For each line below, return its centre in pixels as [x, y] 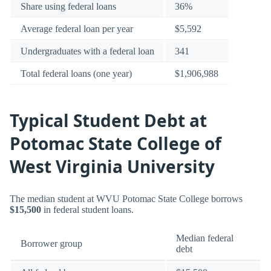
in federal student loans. [87, 210]
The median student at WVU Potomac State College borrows [126, 199]
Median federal [205, 238]
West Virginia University [112, 167]
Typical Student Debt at [108, 121]
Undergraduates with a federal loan [87, 51]
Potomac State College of [116, 144]
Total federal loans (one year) [76, 74]
